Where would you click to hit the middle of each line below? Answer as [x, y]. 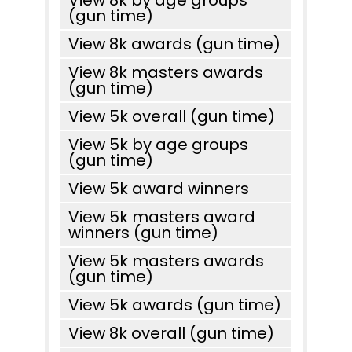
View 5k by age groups [158, 145]
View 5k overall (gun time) [172, 116]
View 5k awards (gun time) [175, 305]
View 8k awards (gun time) [174, 44]
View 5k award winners [159, 189]
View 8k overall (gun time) [171, 333]
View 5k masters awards [166, 261]
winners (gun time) [143, 233]
